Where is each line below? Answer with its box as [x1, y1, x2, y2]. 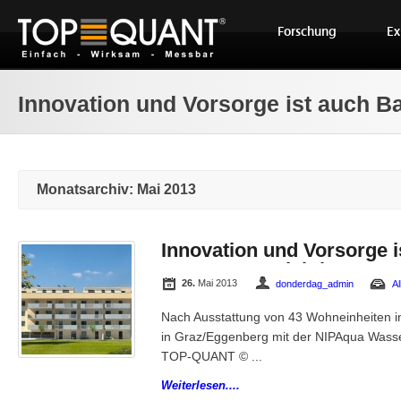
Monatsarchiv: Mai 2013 [37, 182, 196, 197]
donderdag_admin [276, 278, 354, 289]
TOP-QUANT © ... [161, 350, 262, 363]
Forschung [277, 24, 337, 39]
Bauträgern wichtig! [161, 259, 343, 281]
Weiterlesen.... [161, 379, 240, 392]
